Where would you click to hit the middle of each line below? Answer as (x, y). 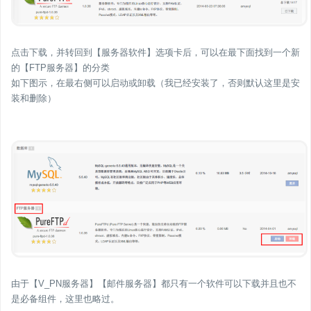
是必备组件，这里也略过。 (65, 299)
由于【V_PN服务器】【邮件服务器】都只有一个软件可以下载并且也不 (154, 284)
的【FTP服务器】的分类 (60, 68)
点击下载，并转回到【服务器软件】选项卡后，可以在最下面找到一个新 (155, 53)
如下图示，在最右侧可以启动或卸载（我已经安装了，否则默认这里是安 (155, 83)
